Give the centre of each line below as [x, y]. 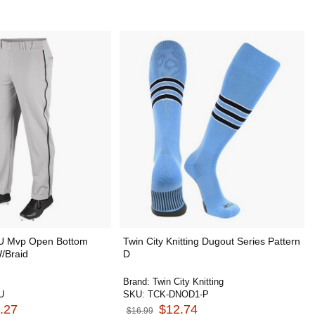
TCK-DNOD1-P [178, 294]
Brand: [137, 282]
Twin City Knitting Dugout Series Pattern [211, 241]
